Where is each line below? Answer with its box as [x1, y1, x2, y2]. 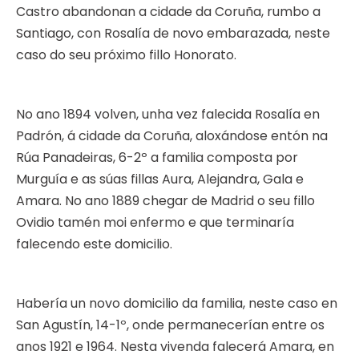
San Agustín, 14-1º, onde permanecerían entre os [16, 316, 325, 335]
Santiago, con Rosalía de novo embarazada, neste [16, 24, 330, 43]
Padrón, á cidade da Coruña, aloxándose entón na [16, 127, 328, 146]
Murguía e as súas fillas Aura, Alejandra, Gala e [16, 170, 304, 189]
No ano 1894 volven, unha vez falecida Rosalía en [16, 105, 320, 124]
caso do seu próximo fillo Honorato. [16, 46, 236, 65]
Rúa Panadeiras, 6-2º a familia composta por [16, 148, 298, 167]
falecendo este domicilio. [16, 235, 172, 254]
